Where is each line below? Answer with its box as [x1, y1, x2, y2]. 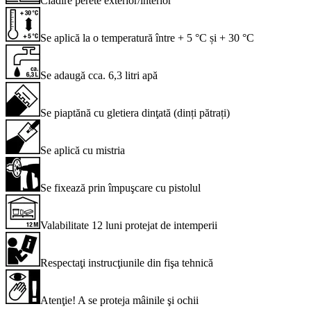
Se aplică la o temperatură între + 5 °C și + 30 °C [40, 31, 254, 44]
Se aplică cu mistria [40, 144, 125, 156]
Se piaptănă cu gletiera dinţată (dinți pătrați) [40, 106, 230, 119]
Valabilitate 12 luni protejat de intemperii [40, 219, 217, 231]
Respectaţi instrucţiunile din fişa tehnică [40, 256, 213, 269]
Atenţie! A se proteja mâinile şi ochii [40, 294, 199, 306]
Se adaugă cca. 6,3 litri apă [40, 69, 158, 81]
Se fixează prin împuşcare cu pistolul [40, 181, 201, 194]
